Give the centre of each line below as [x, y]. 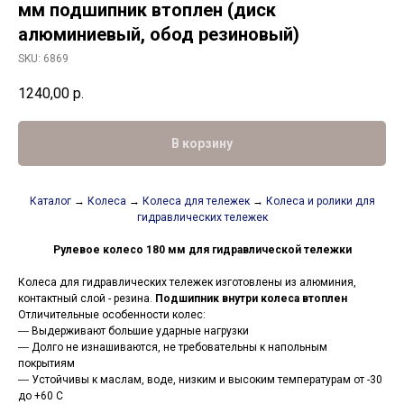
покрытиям [46, 364]
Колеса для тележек [194, 202]
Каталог [50, 202]
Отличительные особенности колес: [112, 315]
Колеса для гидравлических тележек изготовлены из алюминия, [187, 283]
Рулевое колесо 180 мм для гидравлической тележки [202, 250]
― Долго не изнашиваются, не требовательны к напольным [173, 348]
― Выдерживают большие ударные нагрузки [133, 331]
